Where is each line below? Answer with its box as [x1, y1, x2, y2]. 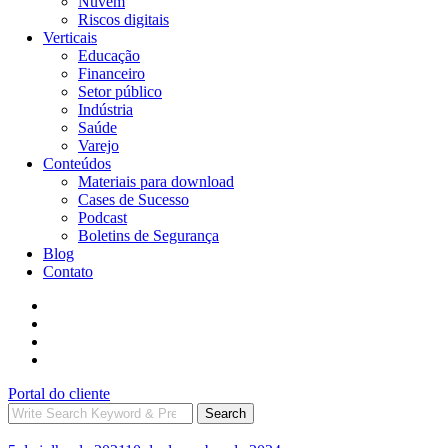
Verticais [43, 29, 97, 46]
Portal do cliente [8, 385, 110, 402]
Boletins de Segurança [78, 227, 219, 244]
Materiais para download [78, 173, 234, 190]
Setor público [78, 83, 162, 100]
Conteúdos [43, 155, 111, 172]
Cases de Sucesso [78, 191, 189, 208]
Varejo [78, 137, 119, 154]
